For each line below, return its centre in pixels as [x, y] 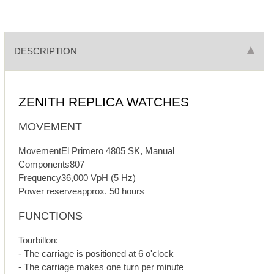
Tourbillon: [39, 240]
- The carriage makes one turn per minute [101, 267]
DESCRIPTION [45, 51]
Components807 [52, 165]
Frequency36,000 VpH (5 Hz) [77, 178]
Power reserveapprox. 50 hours [82, 191]
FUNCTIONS [51, 216]
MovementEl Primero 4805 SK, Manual [97, 151]
